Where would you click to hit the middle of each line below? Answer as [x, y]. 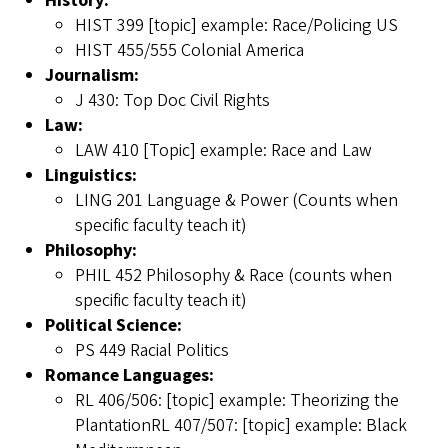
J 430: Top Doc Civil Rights [172, 101]
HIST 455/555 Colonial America [189, 51]
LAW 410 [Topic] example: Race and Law [223, 151]
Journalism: [96, 76]
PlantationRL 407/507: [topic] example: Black [241, 426]
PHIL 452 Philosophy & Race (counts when [233, 276]
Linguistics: [95, 176]
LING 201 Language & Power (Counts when [236, 201]
